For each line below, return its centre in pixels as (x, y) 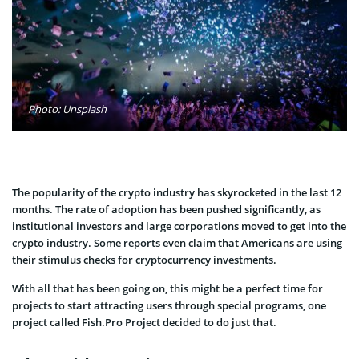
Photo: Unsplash (67, 109)
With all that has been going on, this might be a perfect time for (167, 288)
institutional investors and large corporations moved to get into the (179, 226)
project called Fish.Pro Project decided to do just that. (144, 322)
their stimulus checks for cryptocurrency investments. (144, 259)
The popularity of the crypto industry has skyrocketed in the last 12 (177, 192)
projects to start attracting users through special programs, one (169, 305)
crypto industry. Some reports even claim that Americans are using (177, 242)
